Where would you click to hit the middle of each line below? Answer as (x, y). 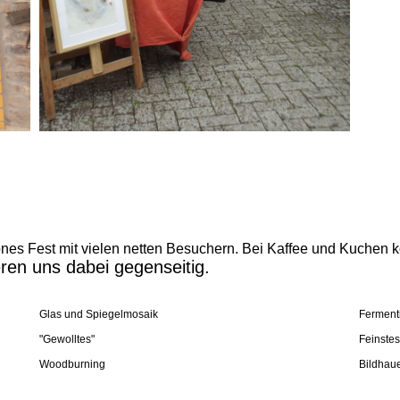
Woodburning (73, 364)
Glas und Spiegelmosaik (99, 314)
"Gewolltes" (67, 339)
